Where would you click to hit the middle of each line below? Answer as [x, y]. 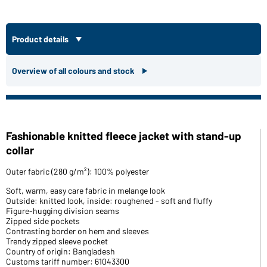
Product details [41, 39]
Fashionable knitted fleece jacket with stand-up [124, 135]
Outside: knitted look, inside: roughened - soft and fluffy [109, 200]
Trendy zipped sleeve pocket [57, 241]
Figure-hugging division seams [63, 210]
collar [20, 150]
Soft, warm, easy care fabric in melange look [86, 190]
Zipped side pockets [43, 221]
